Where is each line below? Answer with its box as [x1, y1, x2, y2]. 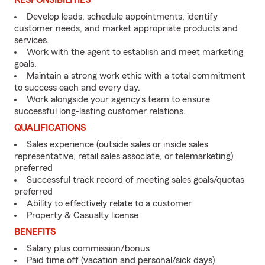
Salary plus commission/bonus [27, 244, 150, 253]
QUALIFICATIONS [14, 123, 86, 132]
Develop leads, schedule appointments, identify [27, 12, 218, 21]
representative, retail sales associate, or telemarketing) [14, 151, 233, 161]
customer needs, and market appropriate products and [14, 24, 238, 33]
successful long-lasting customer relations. [14, 106, 186, 116]
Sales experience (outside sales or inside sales [27, 140, 208, 149]
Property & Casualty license [27, 211, 138, 220]
